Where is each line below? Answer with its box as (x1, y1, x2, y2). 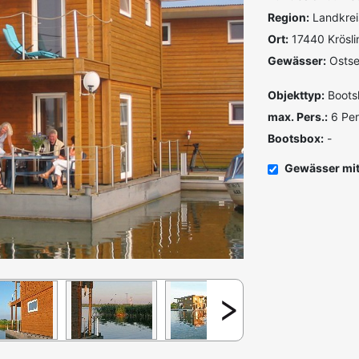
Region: (268, 10, 309, 24)
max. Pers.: (268, 110, 328, 123)
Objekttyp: (268, 88, 325, 102)
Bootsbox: (268, 131, 324, 145)
